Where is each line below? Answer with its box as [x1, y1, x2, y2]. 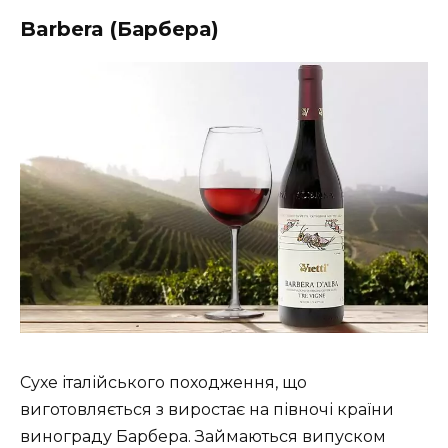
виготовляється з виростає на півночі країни [20, 399, 394, 419]
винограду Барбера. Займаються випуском [20, 426, 386, 446]
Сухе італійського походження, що [20, 372, 307, 392]
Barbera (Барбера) [20, 16, 219, 41]
